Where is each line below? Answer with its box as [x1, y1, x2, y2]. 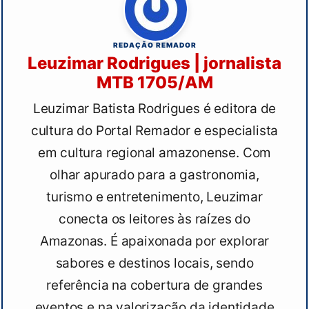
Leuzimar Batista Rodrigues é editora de [32, 101, 277, 117]
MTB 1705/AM [96, 72, 213, 93]
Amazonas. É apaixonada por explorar [39, 233, 270, 250]
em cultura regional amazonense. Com [37, 145, 272, 161]
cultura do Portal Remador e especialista [30, 123, 279, 139]
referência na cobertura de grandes [46, 277, 263, 294]
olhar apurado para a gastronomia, [50, 167, 259, 183]
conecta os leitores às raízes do [59, 211, 250, 228]
